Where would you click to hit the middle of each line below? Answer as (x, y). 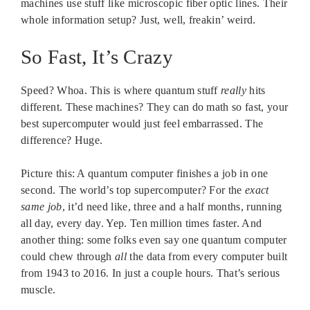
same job (42, 207)
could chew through (68, 257)
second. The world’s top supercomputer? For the (133, 190)
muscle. (38, 290)
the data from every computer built (207, 257)
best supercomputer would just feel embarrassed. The (142, 124)
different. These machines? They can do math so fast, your (155, 107)
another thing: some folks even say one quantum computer (154, 240)
